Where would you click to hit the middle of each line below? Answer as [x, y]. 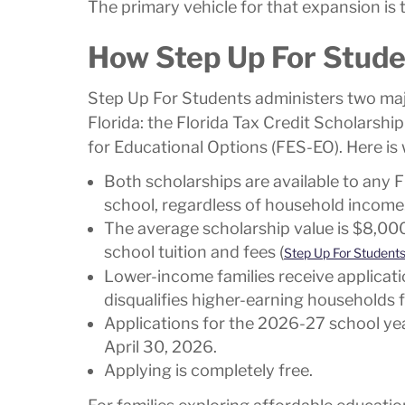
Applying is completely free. [208, 371]
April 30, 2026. [160, 347]
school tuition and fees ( [194, 252]
